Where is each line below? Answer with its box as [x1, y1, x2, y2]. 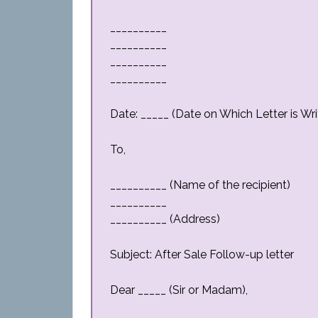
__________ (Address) [110, 212, 220, 226]
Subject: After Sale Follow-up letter [110, 248, 294, 261]
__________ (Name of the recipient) [110, 178, 290, 192]
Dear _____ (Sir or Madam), [110, 283, 248, 297]
